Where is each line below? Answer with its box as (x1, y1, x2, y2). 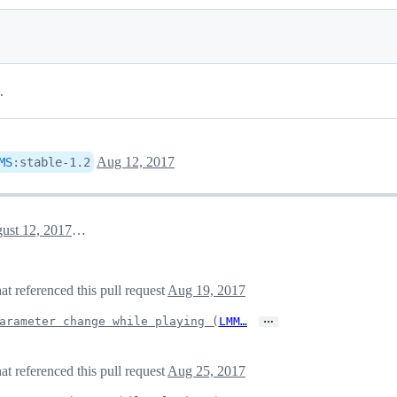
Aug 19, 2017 (167, 283, 245, 299)
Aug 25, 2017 (167, 363, 245, 379)
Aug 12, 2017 (97, 154, 175, 170)
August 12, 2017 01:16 (72, 222, 86, 238)
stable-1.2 (19, 155, 90, 170)
